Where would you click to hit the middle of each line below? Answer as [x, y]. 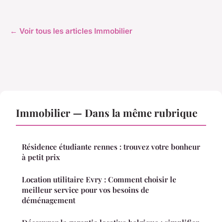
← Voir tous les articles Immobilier [71, 31]
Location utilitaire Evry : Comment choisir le [99, 180]
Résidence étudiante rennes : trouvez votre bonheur [111, 147]
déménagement [49, 200]
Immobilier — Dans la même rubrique [107, 113]
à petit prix [41, 157]
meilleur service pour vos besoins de [85, 190]
